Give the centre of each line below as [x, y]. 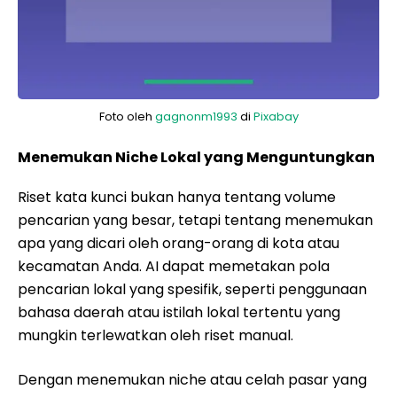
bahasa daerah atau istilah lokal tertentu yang [179, 312]
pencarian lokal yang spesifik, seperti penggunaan [192, 289]
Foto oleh [127, 117]
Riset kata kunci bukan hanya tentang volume [177, 197]
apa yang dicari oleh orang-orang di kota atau [179, 243]
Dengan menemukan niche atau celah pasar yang [192, 380]
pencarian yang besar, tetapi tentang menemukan [195, 220]
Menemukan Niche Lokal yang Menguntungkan [196, 157]
